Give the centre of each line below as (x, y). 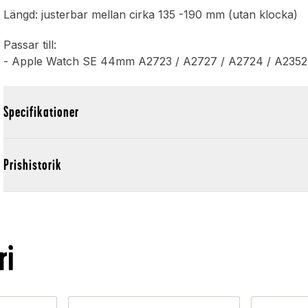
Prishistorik (33, 165)
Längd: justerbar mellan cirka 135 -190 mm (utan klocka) (151, 15)
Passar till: (30, 45)
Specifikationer (42, 112)
